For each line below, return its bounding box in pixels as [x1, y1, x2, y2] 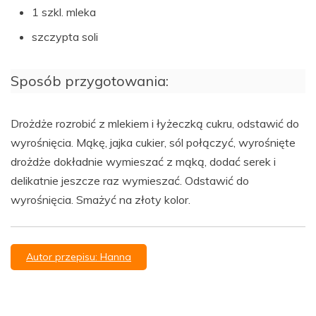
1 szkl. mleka [32, 5, 96, 20]
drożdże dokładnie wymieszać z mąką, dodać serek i [11, 154, 276, 169]
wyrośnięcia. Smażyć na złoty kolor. [11, 193, 190, 207]
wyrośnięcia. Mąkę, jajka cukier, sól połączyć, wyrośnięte [11, 135, 296, 150]
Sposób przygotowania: [11, 72, 169, 90]
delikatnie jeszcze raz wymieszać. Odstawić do [11, 174, 249, 188]
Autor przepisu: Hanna [26, 250, 131, 264]
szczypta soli [32, 30, 98, 44]
